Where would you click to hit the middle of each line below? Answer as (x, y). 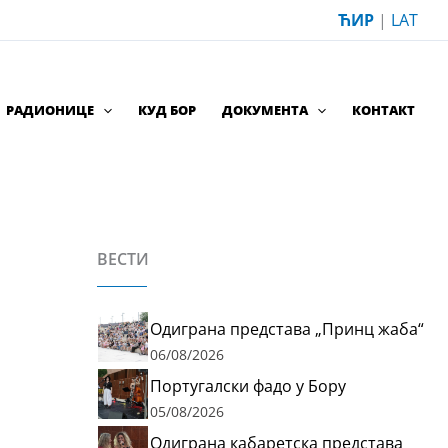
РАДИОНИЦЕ (50, 110)
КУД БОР (167, 110)
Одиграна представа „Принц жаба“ (286, 329)
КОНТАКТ (383, 110)
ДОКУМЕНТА (265, 110)
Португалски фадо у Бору (247, 386)
